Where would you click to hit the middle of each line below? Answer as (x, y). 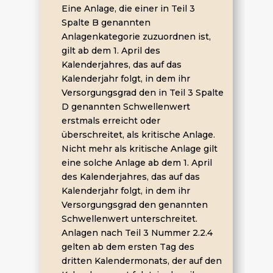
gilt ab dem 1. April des (111, 51)
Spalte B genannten (106, 23)
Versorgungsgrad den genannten (134, 205)
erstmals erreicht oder (111, 121)
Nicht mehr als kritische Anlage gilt (139, 149)
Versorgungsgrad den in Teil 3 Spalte (142, 93)
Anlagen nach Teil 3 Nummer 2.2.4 (137, 233)
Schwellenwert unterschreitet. (129, 219)
